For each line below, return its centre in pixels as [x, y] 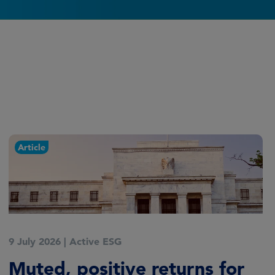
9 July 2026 [35, 242]
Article [32, 148]
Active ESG [95, 242]
